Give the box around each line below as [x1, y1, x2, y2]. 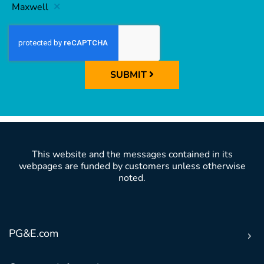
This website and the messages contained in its [31, 148, 233, 161]
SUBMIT [110, 68, 149, 82]
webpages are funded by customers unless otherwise [18, 160, 246, 173]
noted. [118, 171, 146, 185]
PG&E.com [9, 226, 58, 241]
